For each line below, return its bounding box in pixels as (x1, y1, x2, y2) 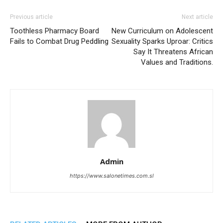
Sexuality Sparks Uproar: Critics (111, 37, 213, 46)
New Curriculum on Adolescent (111, 26, 213, 35)
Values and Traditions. (141, 58, 213, 67)
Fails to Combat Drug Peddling (10, 37, 109, 46)
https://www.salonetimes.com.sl (69, 172, 154, 179)
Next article (182, 13, 213, 20)
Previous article (10, 13, 53, 20)
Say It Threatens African (133, 47, 213, 56)
